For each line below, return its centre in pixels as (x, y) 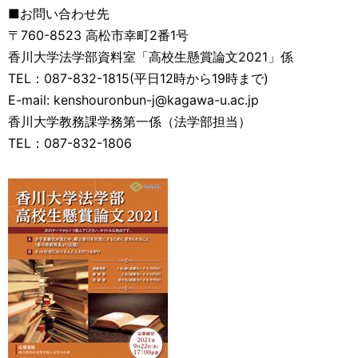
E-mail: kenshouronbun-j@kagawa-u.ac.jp (133, 100)
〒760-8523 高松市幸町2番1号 (98, 35)
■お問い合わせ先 (59, 14)
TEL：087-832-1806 (70, 143)
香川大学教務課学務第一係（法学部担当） (129, 121)
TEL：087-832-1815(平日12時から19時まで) (138, 78)
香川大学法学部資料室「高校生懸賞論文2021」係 (151, 57)
